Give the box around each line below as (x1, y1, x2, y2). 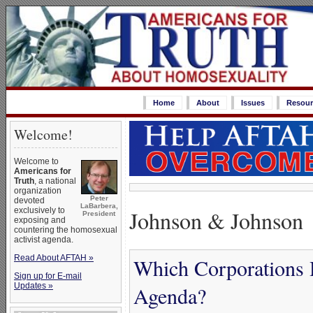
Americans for (14, 166, 71, 176)
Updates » (14, 281, 53, 291)
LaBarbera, (80, 202, 118, 210)
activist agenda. (14, 235, 73, 245)
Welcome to (14, 156, 59, 166)
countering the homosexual (14, 225, 117, 235)
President (82, 210, 115, 217)
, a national (34, 176, 76, 186)
